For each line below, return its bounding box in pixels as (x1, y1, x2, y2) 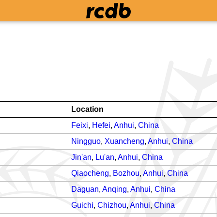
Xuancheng (105, 137, 144, 145)
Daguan (71, 185, 99, 193)
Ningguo (71, 137, 101, 145)
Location (71, 105, 104, 113)
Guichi (71, 201, 93, 209)
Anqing (102, 185, 127, 193)
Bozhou (113, 169, 139, 177)
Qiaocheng (71, 169, 109, 177)
